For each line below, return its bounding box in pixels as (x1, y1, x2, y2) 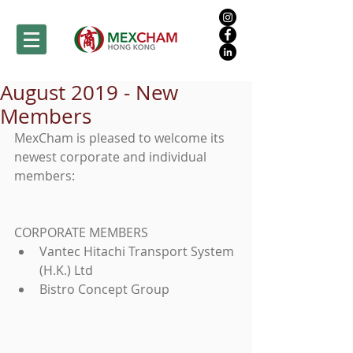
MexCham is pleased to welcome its (14, 129, 228, 147)
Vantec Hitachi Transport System (39, 243, 237, 260)
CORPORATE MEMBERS (14, 224, 151, 241)
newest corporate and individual (14, 148, 210, 165)
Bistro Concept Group (39, 281, 173, 298)
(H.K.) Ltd (39, 262, 99, 279)
